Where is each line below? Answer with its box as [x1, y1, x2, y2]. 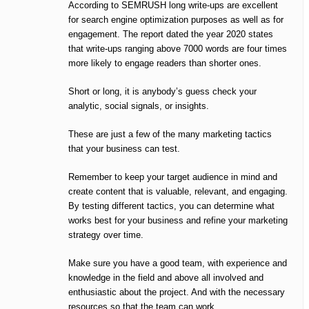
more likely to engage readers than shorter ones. [68, 58, 261, 69]
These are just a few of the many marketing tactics [68, 129, 272, 140]
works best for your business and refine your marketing [68, 215, 288, 226]
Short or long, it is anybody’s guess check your [68, 86, 257, 97]
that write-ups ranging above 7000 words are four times [68, 43, 287, 54]
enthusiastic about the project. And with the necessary [68, 287, 285, 298]
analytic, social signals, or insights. [68, 101, 209, 112]
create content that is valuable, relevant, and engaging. [68, 186, 288, 197]
